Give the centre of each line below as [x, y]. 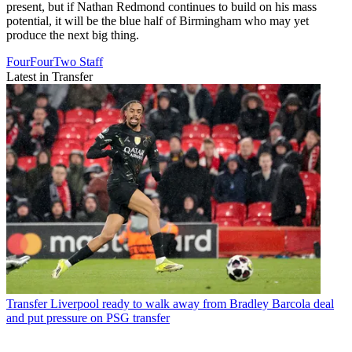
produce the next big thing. [73, 35]
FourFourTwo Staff [55, 61]
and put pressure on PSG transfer [88, 317]
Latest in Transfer [49, 76]
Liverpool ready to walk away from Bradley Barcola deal [192, 303]
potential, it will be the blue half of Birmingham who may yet [158, 20]
